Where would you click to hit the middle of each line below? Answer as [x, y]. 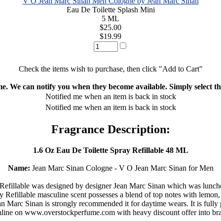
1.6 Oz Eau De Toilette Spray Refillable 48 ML [110, 150]
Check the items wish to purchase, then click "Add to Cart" [110, 69]
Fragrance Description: [110, 129]
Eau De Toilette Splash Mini [110, 9]
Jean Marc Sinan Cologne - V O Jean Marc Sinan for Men [122, 168]
